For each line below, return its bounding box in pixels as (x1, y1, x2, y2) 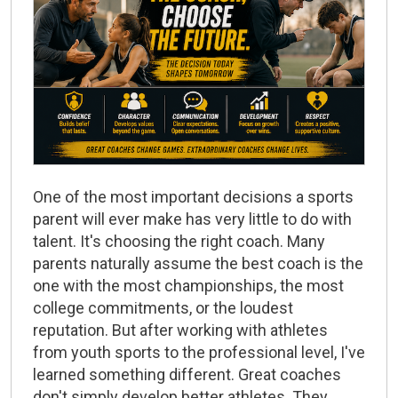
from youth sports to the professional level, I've (33, 343, 365, 362)
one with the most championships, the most (33, 276, 344, 296)
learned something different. (33, 365, 238, 385)
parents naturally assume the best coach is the (33, 254, 363, 274)
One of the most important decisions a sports (33, 187, 354, 207)
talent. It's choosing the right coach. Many (33, 232, 325, 251)
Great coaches (238, 365, 341, 385)
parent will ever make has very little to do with (33, 210, 352, 229)
